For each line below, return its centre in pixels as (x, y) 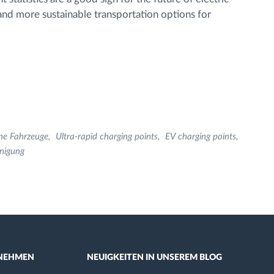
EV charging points (201, 136)
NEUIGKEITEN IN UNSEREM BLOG (154, 257)
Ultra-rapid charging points (107, 136)
